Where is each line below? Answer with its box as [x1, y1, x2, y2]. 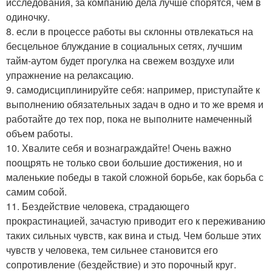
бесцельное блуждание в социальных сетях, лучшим [6, 38, 242, 53]
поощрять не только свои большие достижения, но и [6, 155, 242, 169]
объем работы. [6, 126, 73, 140]
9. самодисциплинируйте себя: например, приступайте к [6, 82, 260, 97]
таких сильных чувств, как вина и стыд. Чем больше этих [6, 228, 261, 242]
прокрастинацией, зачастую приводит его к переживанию [6, 213, 265, 228]
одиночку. [6, 9, 50, 24]
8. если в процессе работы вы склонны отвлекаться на [6, 24, 253, 38]
